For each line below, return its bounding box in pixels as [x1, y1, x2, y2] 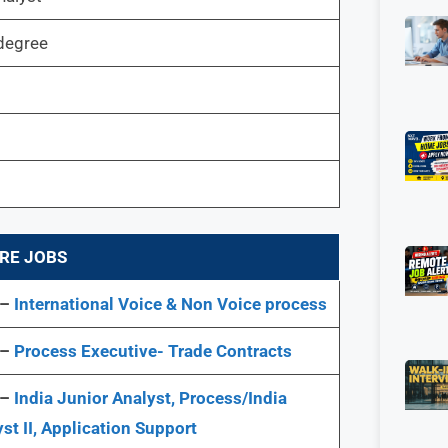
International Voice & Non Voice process [9, 294, 327, 314]
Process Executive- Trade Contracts [13, 341, 292, 361]
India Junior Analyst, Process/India [9, 388, 287, 408]
